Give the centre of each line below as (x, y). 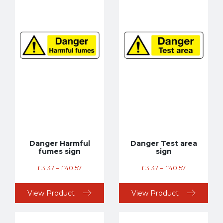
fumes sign (59, 151)
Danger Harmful (59, 143)
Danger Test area (164, 143)
